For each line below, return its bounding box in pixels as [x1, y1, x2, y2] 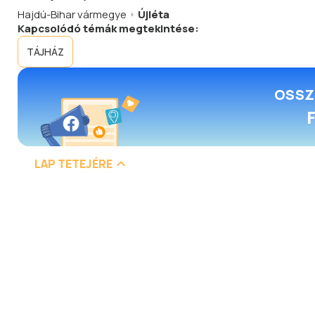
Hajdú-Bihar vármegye [18, 7, 127, 22]
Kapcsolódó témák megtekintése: [18, 21, 199, 36]
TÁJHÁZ [27, 45, 64, 58]
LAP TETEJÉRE [34, 156, 112, 172]
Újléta [138, 7, 169, 22]
